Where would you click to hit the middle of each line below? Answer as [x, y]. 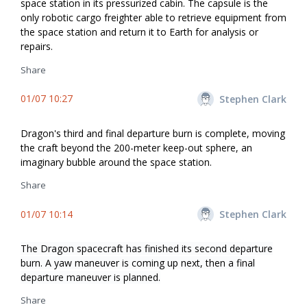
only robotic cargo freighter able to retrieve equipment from [153, 18]
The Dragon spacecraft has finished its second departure [147, 248]
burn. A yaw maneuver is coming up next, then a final [138, 262]
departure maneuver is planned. [90, 277]
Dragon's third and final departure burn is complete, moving [153, 133]
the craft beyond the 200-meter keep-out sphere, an [136, 147]
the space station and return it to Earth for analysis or [139, 32]
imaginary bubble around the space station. [116, 162]
